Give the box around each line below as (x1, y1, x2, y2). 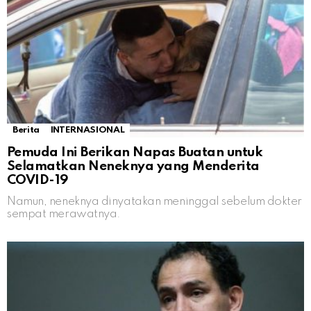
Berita (12, 126, 40, 135)
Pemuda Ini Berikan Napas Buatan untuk (7, 146, 263, 160)
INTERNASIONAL (50, 126, 125, 135)
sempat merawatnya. (7, 208, 121, 221)
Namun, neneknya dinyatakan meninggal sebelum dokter (7, 196, 303, 208)
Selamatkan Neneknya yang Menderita (7, 160, 260, 174)
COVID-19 (7, 174, 68, 187)
